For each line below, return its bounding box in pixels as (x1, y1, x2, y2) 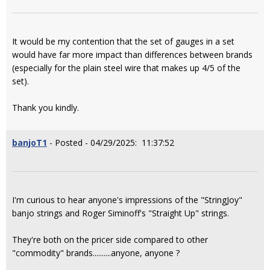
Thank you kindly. (12, 101, 79, 113)
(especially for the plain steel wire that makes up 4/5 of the (12, 61, 240, 74)
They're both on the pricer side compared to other (12, 233, 208, 245)
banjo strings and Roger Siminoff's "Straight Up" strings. (12, 207, 229, 219)
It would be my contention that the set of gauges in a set (12, 35, 234, 47)
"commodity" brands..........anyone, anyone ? (12, 246, 180, 259)
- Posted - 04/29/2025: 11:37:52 (47, 136, 174, 148)
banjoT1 (12, 136, 47, 148)
